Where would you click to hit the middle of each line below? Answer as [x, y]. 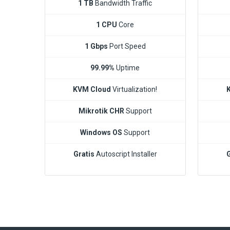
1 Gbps [96, 46]
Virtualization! [134, 89]
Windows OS [101, 132]
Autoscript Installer [126, 154]
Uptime [127, 68]
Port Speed [127, 46]
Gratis [84, 154]
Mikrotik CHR [101, 111]
